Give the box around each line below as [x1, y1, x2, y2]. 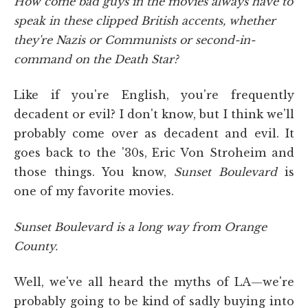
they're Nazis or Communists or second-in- [14, 32, 255, 47]
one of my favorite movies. [14, 184, 174, 198]
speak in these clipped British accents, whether [14, 13, 276, 27]
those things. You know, [14, 164, 174, 179]
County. [14, 239, 58, 253]
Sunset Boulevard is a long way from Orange [14, 219, 267, 234]
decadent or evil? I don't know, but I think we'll [14, 107, 294, 121]
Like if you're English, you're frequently [14, 87, 294, 102]
